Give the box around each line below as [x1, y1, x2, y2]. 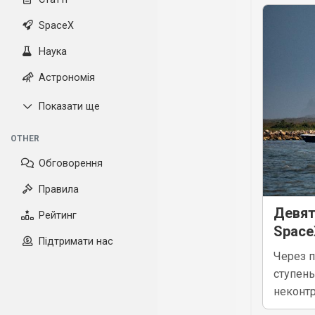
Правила [39, 184, 79, 195]
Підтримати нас [39, 236, 113, 247]
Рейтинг [39, 210, 77, 221]
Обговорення [39, 157, 103, 169]
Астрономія [39, 72, 95, 84]
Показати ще [39, 101, 100, 112]
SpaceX [39, 20, 74, 32]
